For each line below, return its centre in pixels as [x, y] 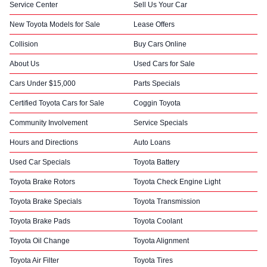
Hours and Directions [44, 142]
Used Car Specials [40, 162]
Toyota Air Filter [34, 260]
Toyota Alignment [161, 241]
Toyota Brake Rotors [42, 182]
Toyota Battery [156, 162]
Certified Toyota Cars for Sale [57, 103]
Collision [24, 44]
